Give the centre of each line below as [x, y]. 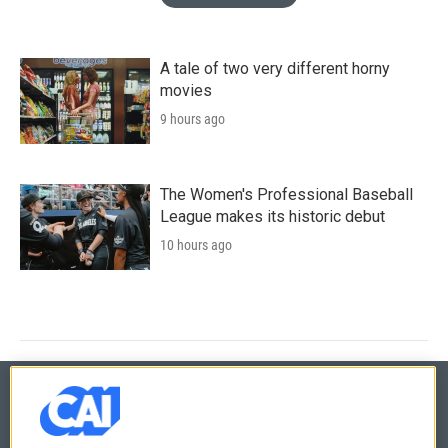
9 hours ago [192, 119]
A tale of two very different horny [275, 69]
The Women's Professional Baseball [286, 195]
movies [186, 91]
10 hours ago [196, 245]
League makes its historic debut [272, 217]
